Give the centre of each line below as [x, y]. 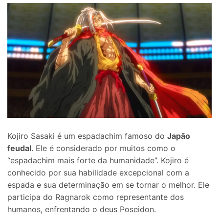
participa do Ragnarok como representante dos [96, 197]
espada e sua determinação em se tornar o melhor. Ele [108, 185]
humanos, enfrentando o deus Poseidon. [82, 209]
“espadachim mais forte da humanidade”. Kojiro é [98, 161]
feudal [19, 148]
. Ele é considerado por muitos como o [103, 148]
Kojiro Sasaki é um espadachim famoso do [87, 136]
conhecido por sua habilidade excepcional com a [98, 173]
